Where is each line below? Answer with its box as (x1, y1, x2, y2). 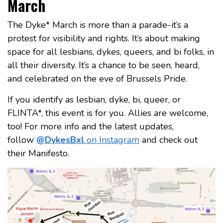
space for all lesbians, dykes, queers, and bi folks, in (7, 45, 214, 58)
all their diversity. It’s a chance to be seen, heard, (7, 59, 200, 71)
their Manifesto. (7, 147, 69, 159)
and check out (139, 133, 198, 146)
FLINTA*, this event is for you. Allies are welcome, (7, 107, 208, 119)
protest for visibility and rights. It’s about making (7, 32, 200, 44)
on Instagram (84, 133, 139, 146)
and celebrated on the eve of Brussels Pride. (7, 72, 187, 85)
